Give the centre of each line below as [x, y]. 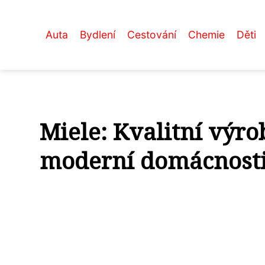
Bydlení [98, 35]
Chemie [206, 35]
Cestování [152, 35]
